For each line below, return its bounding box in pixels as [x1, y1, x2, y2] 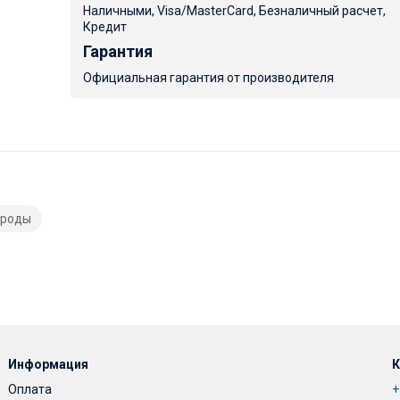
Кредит [83, 19, 128, 34]
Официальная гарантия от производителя [83, 71, 335, 86]
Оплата [8, 382, 53, 397]
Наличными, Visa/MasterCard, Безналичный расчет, [83, 3, 387, 18]
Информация [8, 357, 89, 372]
